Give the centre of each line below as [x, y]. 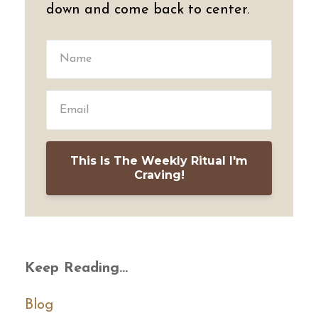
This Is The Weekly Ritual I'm [159, 161]
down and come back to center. [148, 10]
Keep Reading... [76, 269]
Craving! [159, 175]
